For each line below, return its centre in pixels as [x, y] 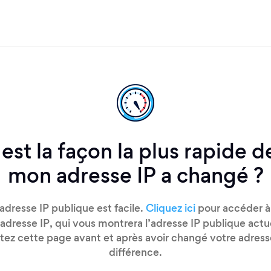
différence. [135, 253]
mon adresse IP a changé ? [135, 178]
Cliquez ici [170, 209]
